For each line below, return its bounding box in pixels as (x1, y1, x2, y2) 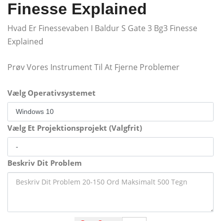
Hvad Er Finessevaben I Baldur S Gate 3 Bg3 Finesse (7, 22, 197, 34)
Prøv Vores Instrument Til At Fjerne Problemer (7, 61, 180, 73)
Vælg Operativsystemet (7, 87, 96, 98)
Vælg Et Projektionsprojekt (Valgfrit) (7, 122, 142, 133)
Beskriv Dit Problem (7, 157, 82, 168)
